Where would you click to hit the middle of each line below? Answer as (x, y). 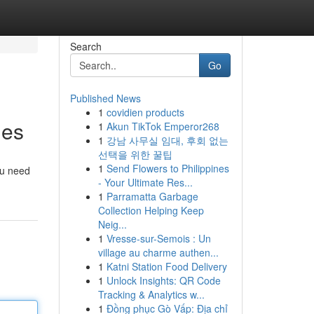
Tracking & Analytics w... (151, 294)
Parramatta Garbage (152, 196)
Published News (105, 98)
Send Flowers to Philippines (168, 168)
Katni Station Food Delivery (166, 266)
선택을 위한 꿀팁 (135, 154)
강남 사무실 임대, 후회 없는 (167, 140)
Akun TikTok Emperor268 (163, 126)
